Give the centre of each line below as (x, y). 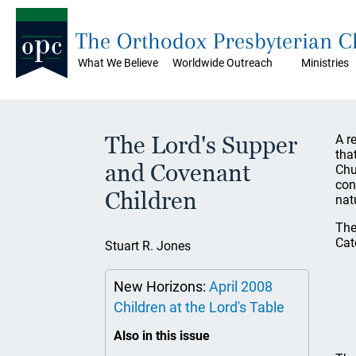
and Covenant (178, 173)
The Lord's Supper (201, 145)
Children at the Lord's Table (199, 307)
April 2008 (241, 286)
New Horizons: (161, 286)
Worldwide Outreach (222, 63)
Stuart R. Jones (148, 246)
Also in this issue (162, 336)
